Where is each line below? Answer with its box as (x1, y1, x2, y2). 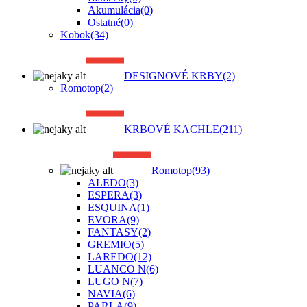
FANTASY (88, 226, 138, 238)
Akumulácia (88, 4, 140, 16)
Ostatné (88, 16, 121, 28)
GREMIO (88, 238, 132, 250)
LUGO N (88, 275, 130, 287)
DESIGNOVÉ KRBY (124, 70, 223, 82)
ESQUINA (88, 201, 137, 213)
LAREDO (88, 251, 134, 262)
